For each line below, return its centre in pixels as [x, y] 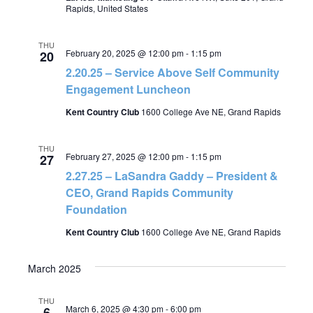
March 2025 [54, 268]
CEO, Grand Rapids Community [149, 192]
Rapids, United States [107, 8]
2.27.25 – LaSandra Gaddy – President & [172, 176]
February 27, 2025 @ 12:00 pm [124, 156]
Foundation [96, 209]
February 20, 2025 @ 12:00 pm [124, 53]
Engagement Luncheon [128, 89]
